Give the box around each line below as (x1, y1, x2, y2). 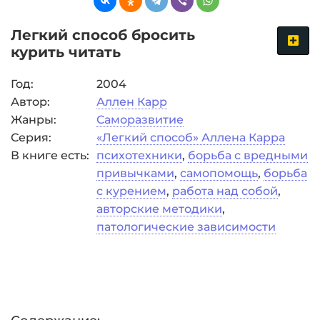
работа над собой (172, 184, 278, 198)
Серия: (11, 131, 51, 144)
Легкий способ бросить (11, 26, 195, 44)
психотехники (96, 149, 182, 162)
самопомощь (180, 166, 258, 180)
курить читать (11, 44, 121, 61)
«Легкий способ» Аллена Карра (96, 131, 285, 144)
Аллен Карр (96, 95, 167, 109)
